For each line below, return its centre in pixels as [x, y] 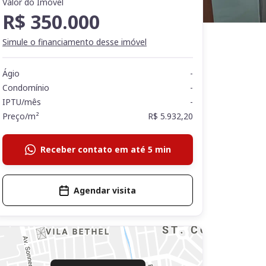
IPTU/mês [22, 102]
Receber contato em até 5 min [105, 149]
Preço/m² [21, 116]
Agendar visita [105, 190]
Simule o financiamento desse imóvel [75, 42]
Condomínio [26, 88]
